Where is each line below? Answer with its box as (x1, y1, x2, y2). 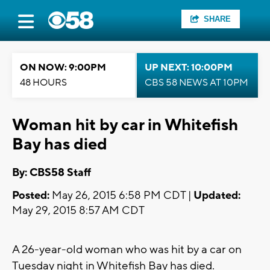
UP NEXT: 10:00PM (145, 61, 233, 74)
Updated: (193, 189, 240, 203)
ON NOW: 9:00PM (20, 61, 106, 74)
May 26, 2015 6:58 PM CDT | (49, 189, 193, 203)
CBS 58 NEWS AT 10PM (145, 77, 248, 89)
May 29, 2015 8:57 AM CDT (12, 204, 145, 218)
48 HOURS (20, 77, 67, 89)
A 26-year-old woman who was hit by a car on (12, 242, 242, 257)
